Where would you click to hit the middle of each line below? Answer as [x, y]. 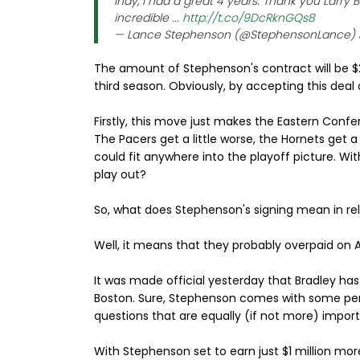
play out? [120, 174]
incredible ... [148, 18]
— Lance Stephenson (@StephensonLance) [236, 35]
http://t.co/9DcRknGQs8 [249, 18]
